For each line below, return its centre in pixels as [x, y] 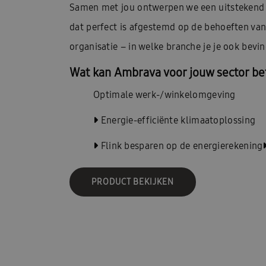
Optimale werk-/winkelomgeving [164, 94]
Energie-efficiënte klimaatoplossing [177, 120]
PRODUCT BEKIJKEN [133, 181]
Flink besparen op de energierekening [180, 145]
